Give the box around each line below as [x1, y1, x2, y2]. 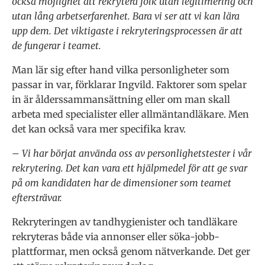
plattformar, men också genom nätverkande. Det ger [12, 245, 250, 257]
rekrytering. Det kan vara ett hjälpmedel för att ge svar [12, 161, 247, 174]
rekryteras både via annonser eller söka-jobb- [12, 230, 219, 243]
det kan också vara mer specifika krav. [12, 122, 186, 135]
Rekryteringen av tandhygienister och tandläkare [12, 215, 237, 228]
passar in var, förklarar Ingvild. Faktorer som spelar [12, 78, 247, 91]
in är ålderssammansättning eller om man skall [12, 93, 230, 105]
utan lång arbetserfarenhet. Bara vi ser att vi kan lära [12, 9, 240, 22]
